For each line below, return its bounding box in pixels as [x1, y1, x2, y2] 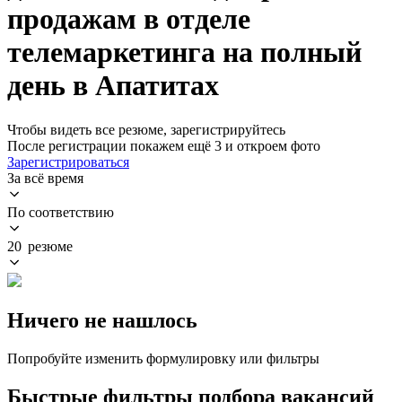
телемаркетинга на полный [7, 36, 362, 69]
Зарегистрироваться [7, 153, 129, 170]
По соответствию [7, 204, 114, 220]
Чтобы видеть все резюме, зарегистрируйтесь [7, 121, 285, 137]
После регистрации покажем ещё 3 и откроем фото [7, 137, 320, 153]
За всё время [7, 170, 83, 186]
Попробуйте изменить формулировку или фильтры [7, 350, 319, 366]
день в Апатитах [7, 69, 219, 102]
